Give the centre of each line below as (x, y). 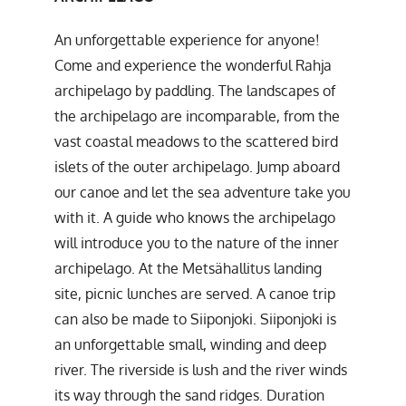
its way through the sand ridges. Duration (189, 395)
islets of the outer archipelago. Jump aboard (197, 166)
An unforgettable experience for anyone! (187, 39)
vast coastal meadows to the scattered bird (196, 141)
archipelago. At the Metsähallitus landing (188, 268)
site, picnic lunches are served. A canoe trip (195, 293)
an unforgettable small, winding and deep (190, 344)
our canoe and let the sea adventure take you (203, 192)
